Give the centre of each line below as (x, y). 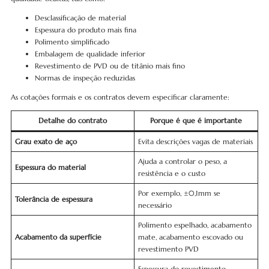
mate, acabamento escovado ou (190, 237)
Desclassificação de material (80, 18)
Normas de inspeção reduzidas (85, 78)
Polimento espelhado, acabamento (195, 225)
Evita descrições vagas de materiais (195, 141)
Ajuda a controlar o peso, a (182, 161)
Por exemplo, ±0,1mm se (179, 193)
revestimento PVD (168, 249)
